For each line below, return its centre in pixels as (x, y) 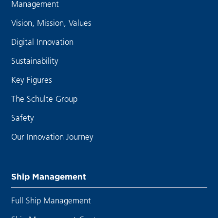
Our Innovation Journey (52, 137)
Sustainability (35, 61)
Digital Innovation (42, 42)
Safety (22, 118)
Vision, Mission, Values (51, 23)
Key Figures (31, 80)
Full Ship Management (51, 200)
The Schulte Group (44, 99)
